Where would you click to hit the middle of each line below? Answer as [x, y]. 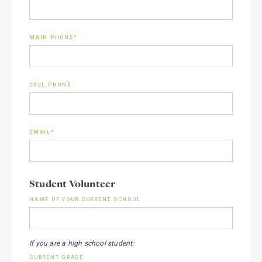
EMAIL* [42, 132]
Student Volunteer [73, 184]
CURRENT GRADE [56, 257]
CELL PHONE [50, 85]
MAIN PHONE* [54, 37]
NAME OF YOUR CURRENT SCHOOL [85, 199]
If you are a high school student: [82, 243]
